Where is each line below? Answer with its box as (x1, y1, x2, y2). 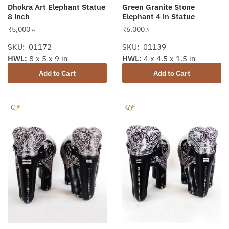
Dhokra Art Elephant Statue (8, 2, 105, 12)
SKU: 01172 (8, 41, 52, 52)
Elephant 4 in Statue (122, 11, 195, 21)
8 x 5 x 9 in (27, 53, 68, 63)
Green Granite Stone (122, 2, 195, 12)
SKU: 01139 (122, 41, 166, 52)
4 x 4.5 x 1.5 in (142, 53, 196, 63)
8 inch (8, 11, 30, 21)
